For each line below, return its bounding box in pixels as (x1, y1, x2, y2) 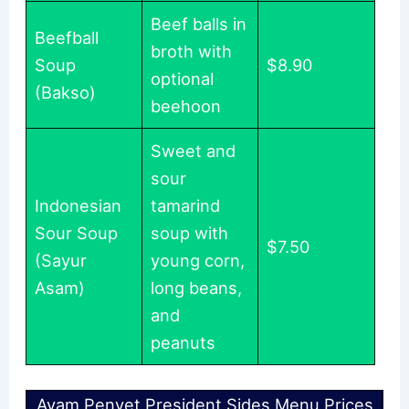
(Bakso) (35, 81, 97, 102)
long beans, (151, 277, 243, 298)
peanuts (151, 331, 216, 352)
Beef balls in (151, 13, 247, 34)
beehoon (151, 95, 222, 116)
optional (151, 68, 215, 89)
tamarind (151, 194, 221, 215)
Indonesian (35, 194, 122, 215)
